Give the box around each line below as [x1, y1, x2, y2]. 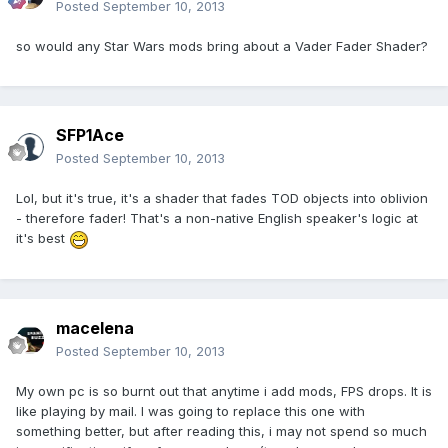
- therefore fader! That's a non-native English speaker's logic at [16, 210, 418, 227]
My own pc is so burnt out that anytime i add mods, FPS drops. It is [16, 383, 432, 400]
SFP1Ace [56, 125, 124, 146]
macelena [56, 318, 134, 339]
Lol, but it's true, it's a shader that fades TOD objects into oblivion [16, 190, 428, 207]
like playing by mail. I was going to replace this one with [16, 403, 365, 420]
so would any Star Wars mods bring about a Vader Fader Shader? [16, 38, 428, 55]
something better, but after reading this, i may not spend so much [16, 423, 427, 440]
